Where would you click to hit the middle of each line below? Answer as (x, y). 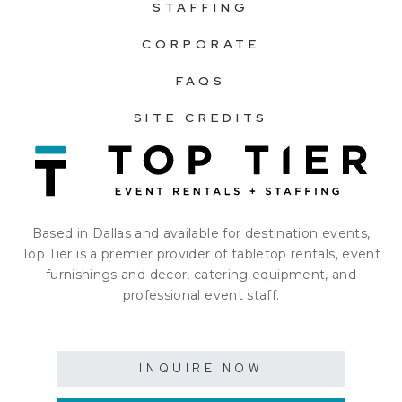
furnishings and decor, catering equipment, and (201, 274)
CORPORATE (201, 44)
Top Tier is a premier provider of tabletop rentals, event (201, 253)
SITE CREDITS (201, 118)
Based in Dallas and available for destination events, (201, 233)
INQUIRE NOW (201, 368)
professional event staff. (201, 295)
